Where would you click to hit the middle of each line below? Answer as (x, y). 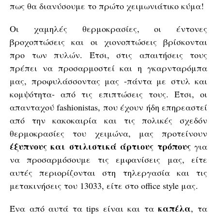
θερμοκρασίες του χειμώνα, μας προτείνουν (108, 133)
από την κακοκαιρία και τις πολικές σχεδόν (108, 120)
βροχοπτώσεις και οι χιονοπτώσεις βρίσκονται (108, 42)
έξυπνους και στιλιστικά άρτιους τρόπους (100, 146)
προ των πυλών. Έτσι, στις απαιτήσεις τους (108, 55)
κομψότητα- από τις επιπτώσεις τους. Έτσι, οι (108, 94)
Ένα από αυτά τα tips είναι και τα (84, 208)
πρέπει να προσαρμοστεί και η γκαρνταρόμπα (108, 68)
